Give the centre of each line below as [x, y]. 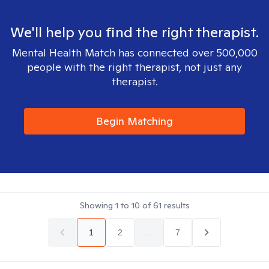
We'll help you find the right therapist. [134, 32]
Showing [97, 205]
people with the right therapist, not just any [134, 67]
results [175, 205]
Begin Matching [134, 121]
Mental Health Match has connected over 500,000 [134, 53]
